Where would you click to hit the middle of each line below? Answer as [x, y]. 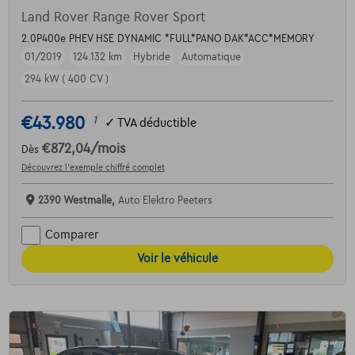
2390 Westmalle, [78, 200]
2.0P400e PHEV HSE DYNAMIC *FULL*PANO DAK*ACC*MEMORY [168, 38]
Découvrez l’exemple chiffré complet [93, 167]
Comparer [71, 235]
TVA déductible [157, 123]
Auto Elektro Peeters [165, 200]
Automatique [211, 57]
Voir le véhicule [177, 258]
